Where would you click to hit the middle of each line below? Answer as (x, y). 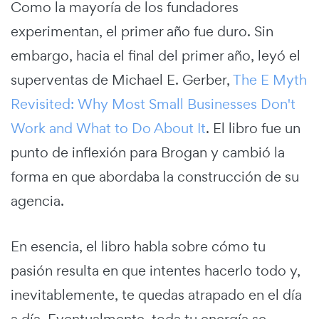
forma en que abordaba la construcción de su (155, 177)
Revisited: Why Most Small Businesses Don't (153, 104)
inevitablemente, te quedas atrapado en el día (156, 295)
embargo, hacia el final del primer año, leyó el (156, 56)
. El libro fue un (253, 129)
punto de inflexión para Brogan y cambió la (148, 153)
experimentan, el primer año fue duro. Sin (142, 32)
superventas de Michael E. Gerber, (122, 80)
